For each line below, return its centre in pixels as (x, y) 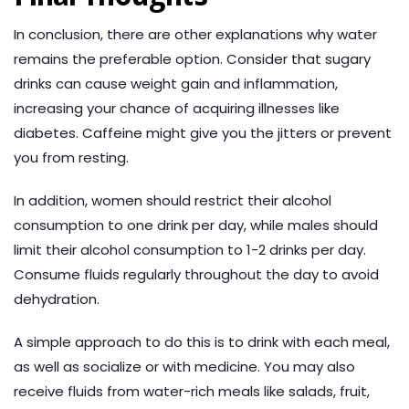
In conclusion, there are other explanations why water (195, 35)
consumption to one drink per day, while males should (196, 225)
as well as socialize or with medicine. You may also (184, 367)
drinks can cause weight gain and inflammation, (176, 84)
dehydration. (57, 299)
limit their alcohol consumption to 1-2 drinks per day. (190, 250)
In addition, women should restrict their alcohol (173, 201)
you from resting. (71, 158)
